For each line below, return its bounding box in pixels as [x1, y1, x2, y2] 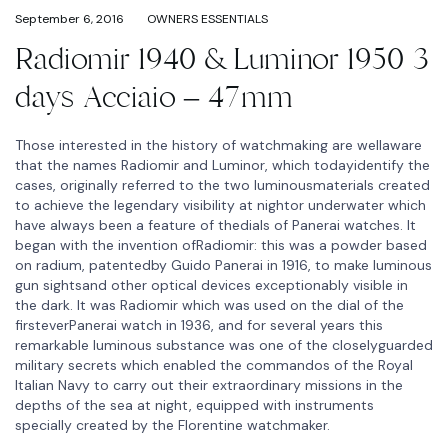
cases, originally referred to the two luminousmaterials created [15, 175, 430, 194]
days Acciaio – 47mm [15, 76, 293, 118]
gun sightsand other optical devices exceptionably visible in [15, 275, 408, 294]
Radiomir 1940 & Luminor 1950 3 [15, 38, 429, 80]
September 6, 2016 [15, 10, 124, 27]
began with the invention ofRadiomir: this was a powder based [15, 235, 427, 254]
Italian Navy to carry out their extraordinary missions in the [15, 375, 403, 394]
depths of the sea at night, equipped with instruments [15, 395, 374, 414]
